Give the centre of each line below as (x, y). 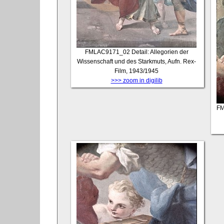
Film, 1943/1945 (136, 71)
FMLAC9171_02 (107, 52)
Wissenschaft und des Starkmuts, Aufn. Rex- (136, 61)
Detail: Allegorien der (160, 52)
